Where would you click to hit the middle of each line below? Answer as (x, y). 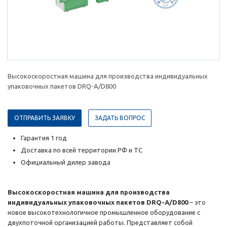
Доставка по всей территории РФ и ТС (82, 150)
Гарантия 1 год (44, 138)
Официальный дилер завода (66, 162)
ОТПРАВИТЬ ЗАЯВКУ (45, 118)
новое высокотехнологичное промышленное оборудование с (104, 213)
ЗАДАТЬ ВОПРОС (120, 118)
